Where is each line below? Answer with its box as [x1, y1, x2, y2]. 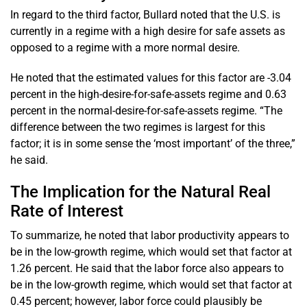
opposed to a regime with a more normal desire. [10, 40, 240, 54]
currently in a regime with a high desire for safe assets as [10, 24, 285, 38]
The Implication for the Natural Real [10, 182, 271, 201]
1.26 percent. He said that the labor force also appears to [10, 261, 284, 275]
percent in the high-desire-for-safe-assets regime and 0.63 [10, 87, 286, 101]
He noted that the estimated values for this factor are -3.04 [10, 71, 291, 84]
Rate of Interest [10, 201, 123, 221]
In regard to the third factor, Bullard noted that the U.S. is [10, 8, 280, 21]
